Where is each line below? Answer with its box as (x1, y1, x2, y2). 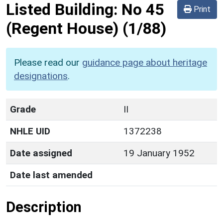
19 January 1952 (123, 147, 195, 159)
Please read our (14, 56, 82, 68)
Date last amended (10, 169, 93, 181)
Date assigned (10, 147, 72, 159)
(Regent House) (6, 18, 118, 38)
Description (6, 198, 82, 216)
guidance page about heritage (82, 56, 207, 68)
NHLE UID (10, 125, 50, 137)
